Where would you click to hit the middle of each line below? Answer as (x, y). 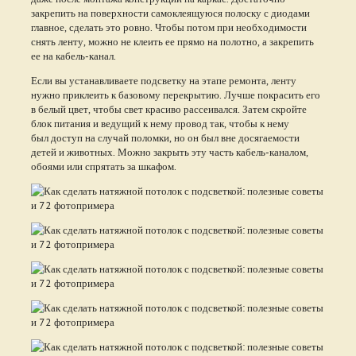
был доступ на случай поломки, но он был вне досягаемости (165, 137)
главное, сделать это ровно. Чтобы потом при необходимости (168, 27)
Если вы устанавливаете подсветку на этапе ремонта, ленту (163, 80)
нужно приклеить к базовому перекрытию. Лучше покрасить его (175, 94)
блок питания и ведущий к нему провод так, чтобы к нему (160, 123)
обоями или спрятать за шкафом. (103, 166)
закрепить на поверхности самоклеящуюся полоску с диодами (171, 12)
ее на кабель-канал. (73, 55)
